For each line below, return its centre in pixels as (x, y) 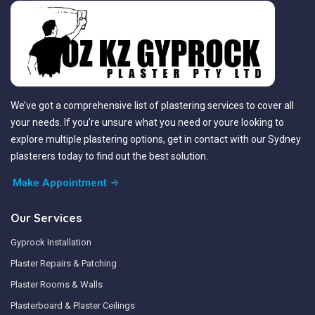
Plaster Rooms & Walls (57, 284)
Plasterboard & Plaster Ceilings (73, 305)
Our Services (46, 218)
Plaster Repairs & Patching (64, 263)
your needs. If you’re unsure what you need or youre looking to (147, 122)
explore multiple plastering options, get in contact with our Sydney (156, 139)
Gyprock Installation (51, 242)
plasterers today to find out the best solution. (109, 156)
